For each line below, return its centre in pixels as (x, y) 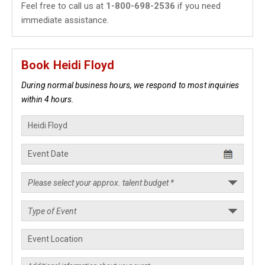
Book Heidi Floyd (68, 65)
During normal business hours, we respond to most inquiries (130, 85)
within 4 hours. (48, 99)
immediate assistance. (65, 20)
